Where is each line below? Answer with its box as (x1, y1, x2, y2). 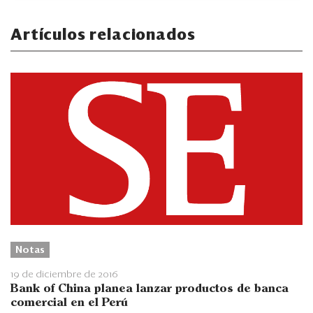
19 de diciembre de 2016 (10, 269, 118, 279)
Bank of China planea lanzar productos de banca (10, 283, 289, 294)
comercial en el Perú (10, 297, 128, 308)
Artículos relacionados (10, 28, 196, 44)
